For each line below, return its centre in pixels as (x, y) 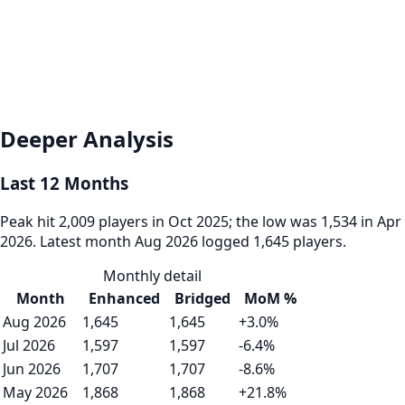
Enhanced (124, 298)
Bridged (202, 298)
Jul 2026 (29, 345)
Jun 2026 (32, 368)
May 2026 (35, 392)
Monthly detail (152, 275)
